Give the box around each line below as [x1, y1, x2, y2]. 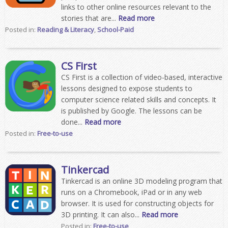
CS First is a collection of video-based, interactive [61, 72, 222, 82]
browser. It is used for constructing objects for [61, 198, 214, 208]
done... [61, 117, 84, 127]
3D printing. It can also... [61, 210, 141, 219]
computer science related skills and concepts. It [61, 95, 216, 104]
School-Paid [97, 25, 134, 34]
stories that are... [61, 13, 118, 23]
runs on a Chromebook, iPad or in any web [61, 187, 202, 197]
